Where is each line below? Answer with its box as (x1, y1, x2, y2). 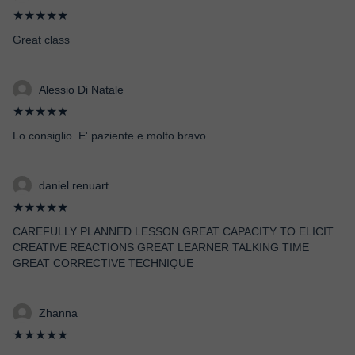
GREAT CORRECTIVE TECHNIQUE (13, 257, 193, 269)
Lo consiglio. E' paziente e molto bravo (13, 129, 206, 142)
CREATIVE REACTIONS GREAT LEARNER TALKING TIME (13, 241, 309, 254)
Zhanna (39, 307, 78, 319)
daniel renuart (39, 179, 109, 192)
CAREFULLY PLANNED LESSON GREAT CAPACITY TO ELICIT (13, 225, 334, 238)
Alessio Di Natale (39, 83, 124, 96)
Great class (13, 33, 70, 46)
